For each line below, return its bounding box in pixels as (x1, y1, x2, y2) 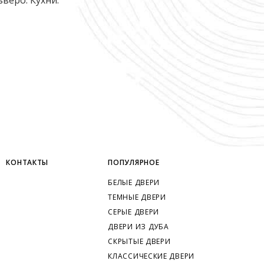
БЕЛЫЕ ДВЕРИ (108, 177, 160, 188)
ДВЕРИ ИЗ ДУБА (108, 222, 169, 232)
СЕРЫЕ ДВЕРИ (108, 207, 160, 217)
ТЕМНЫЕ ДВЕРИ (108, 192, 166, 203)
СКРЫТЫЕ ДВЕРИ (108, 236, 171, 247)
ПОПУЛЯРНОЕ (108, 157, 160, 168)
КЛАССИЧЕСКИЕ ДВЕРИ (108, 251, 194, 262)
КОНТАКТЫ (6, 157, 49, 168)
